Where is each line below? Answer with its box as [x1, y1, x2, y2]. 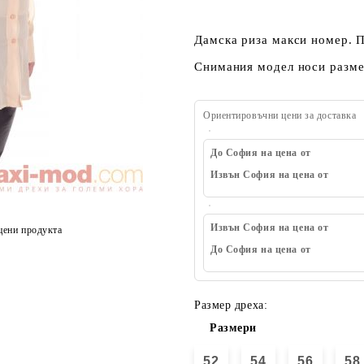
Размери [210, 322, 257, 334]
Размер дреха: [194, 299, 268, 311]
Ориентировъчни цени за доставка [203, 110, 357, 121]
